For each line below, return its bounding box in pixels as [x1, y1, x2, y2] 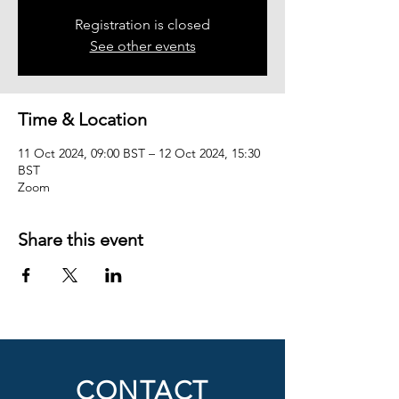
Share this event [18, 229, 143, 250]
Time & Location [18, 109, 147, 130]
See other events [89, 37, 196, 54]
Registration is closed [75, 16, 210, 33]
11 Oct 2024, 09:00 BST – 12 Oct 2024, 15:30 [18, 145, 260, 161]
